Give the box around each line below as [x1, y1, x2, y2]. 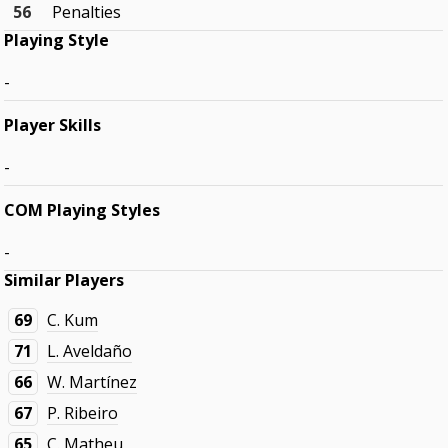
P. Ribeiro [47, 402, 119, 425]
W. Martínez [47, 371, 138, 394]
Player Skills [4, 114, 102, 137]
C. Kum [47, 309, 99, 332]
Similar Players [4, 269, 125, 292]
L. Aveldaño [47, 340, 133, 363]
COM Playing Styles [4, 199, 161, 222]
